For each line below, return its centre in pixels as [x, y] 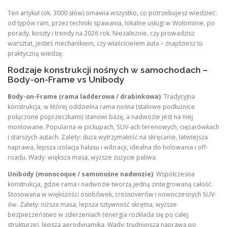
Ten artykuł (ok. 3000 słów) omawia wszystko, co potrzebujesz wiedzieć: [112, 13]
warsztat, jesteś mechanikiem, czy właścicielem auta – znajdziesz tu [105, 44]
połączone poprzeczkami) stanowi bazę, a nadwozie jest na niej [100, 117]
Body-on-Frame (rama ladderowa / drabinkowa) [84, 96]
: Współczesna [174, 174]
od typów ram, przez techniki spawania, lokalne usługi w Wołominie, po [111, 23]
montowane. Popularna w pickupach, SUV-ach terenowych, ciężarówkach [113, 127]
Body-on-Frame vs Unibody [66, 80]
